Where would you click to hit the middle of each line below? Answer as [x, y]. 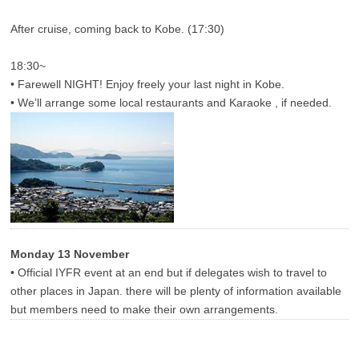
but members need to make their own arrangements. [145, 310]
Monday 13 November [70, 254]
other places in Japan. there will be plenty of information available [176, 291]
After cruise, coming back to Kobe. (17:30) [118, 29]
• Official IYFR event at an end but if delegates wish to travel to [169, 273]
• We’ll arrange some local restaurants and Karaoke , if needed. [171, 103]
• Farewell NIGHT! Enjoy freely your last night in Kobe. [148, 85]
